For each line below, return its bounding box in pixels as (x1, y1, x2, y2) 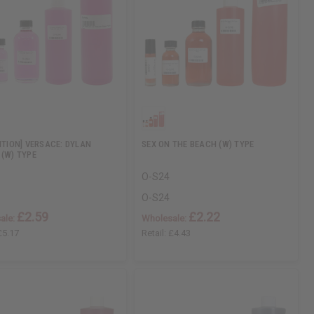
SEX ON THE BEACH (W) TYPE (142, 139, 254, 150)
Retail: (142, 228, 169, 239)
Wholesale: (142, 213, 189, 224)
